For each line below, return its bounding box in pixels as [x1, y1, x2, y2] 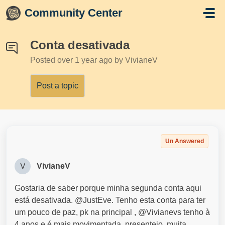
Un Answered [165, 138, 204, 145]
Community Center [25, 7, 123, 19]
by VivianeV [115, 56, 158, 64]
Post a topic [37, 81, 78, 90]
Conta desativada [30, 38, 130, 52]
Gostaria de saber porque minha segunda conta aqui [15, 184, 201, 192]
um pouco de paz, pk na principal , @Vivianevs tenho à [15, 208, 210, 216]
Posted [30, 56, 57, 64]
